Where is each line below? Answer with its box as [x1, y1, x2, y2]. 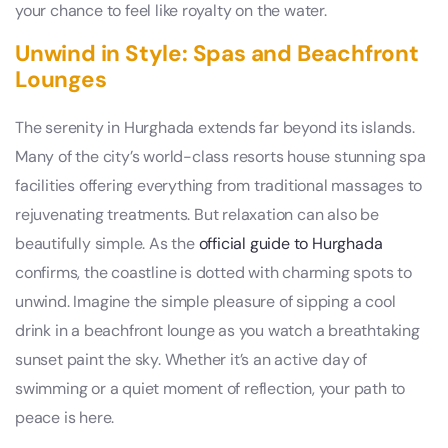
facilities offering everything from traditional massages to [15, 174, 423, 196]
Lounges [15, 64, 107, 94]
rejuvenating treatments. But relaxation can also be [15, 203, 379, 225]
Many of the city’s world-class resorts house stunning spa [15, 145, 426, 167]
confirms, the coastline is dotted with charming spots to [15, 261, 412, 283]
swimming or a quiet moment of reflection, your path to [15, 377, 406, 399]
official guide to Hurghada [198, 232, 383, 254]
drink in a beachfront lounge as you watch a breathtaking [15, 319, 420, 341]
